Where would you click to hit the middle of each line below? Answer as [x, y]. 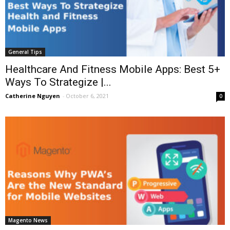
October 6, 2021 [87, 95]
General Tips [25, 52]
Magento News [28, 221]
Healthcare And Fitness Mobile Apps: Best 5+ [113, 69]
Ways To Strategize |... [58, 82]
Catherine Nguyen [33, 95]
